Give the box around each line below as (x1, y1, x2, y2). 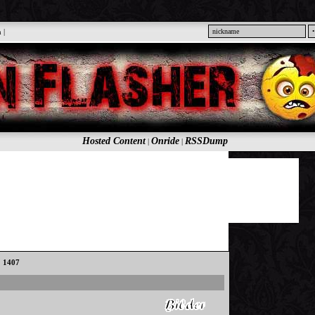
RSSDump (184, 136, 228, 146)
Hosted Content (82, 136, 146, 146)
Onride (150, 136, 179, 146)
